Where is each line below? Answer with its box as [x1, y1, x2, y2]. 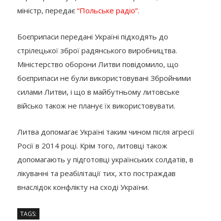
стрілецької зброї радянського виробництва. [17, 45, 177, 55]
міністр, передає [17, 5, 77, 15]
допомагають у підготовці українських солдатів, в [17, 154, 193, 164]
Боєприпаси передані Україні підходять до [17, 31, 168, 41]
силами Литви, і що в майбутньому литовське [17, 86, 180, 97]
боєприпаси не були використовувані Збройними [17, 73, 191, 83]
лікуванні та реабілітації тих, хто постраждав [17, 168, 176, 178]
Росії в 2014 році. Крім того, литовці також [17, 140, 167, 150]
